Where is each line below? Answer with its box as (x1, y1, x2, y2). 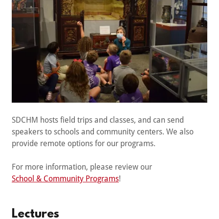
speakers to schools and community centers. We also (12, 127, 194, 137)
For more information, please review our (12, 162, 154, 172)
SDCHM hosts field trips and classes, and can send (12, 115, 184, 125)
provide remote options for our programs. (12, 139, 159, 149)
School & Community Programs (12, 174, 119, 184)
